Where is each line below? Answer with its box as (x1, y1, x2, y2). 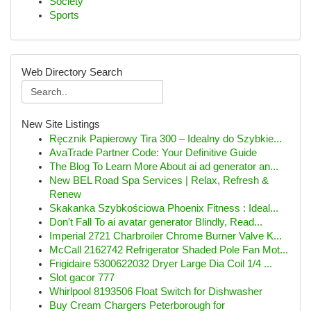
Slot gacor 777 (49, 272, 115, 283)
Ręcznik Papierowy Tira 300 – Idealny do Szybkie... (49, 133, 282, 144)
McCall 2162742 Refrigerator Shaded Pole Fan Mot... (49, 244, 288, 255)
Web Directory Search (22, 67, 122, 78)
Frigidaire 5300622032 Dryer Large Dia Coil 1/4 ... (49, 258, 272, 269)
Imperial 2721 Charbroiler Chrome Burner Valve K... (49, 230, 282, 242)
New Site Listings (22, 119, 100, 130)
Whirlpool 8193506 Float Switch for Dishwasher (49, 286, 262, 297)
